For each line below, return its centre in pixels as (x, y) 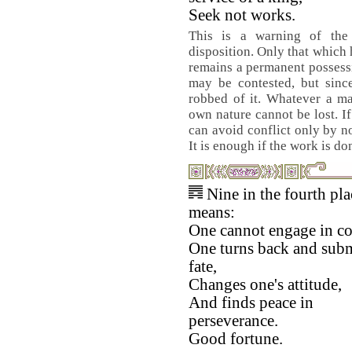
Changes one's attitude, (265, 284)
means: (212, 212)
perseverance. (233, 321)
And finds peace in (251, 302)
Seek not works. (242, 15)
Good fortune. (236, 339)
